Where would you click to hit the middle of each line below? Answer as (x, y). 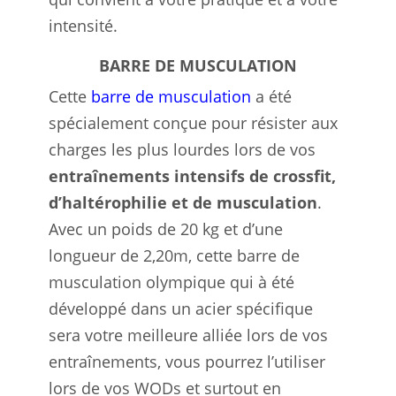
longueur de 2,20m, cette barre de (174, 255)
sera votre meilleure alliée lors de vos (188, 335)
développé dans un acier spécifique (181, 308)
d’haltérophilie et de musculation (183, 202)
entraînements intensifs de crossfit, (192, 175)
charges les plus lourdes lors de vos (182, 149)
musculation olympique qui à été (171, 282)
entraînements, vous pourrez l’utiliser (187, 361)
